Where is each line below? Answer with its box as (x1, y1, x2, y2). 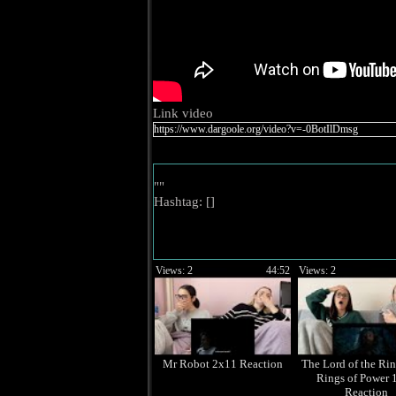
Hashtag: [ (154, 194, 210, 209)
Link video (153, 106, 213, 120)
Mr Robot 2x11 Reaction (163, 357, 283, 370)
